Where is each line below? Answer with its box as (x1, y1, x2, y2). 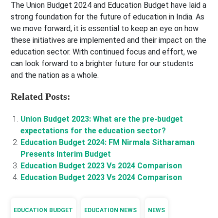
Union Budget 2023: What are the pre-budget (20, 114, 183, 124)
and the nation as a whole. (11, 71, 99, 80)
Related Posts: (11, 91, 71, 102)
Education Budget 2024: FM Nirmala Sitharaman (20, 138, 195, 147)
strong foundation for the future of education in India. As (11, 12, 205, 22)
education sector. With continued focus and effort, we (11, 47, 198, 57)
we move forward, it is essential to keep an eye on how (11, 24, 199, 34)
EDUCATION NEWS (84, 207, 137, 214)
